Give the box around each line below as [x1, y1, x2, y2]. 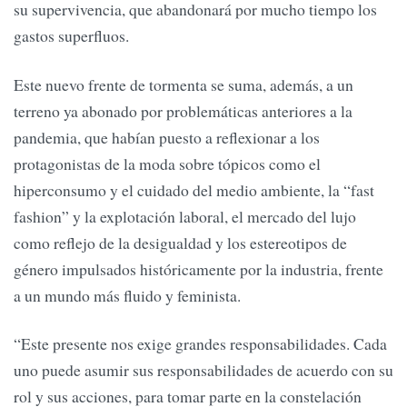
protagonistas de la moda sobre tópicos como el [14, 152, 321, 174]
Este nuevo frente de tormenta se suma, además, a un [14, 73, 353, 95]
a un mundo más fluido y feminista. [14, 283, 241, 306]
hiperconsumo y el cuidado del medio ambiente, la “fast [14, 178, 374, 201]
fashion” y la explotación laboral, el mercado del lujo [14, 204, 356, 227]
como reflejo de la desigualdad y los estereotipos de [14, 231, 347, 253]
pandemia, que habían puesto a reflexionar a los [14, 125, 320, 148]
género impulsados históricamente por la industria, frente [14, 257, 383, 280]
